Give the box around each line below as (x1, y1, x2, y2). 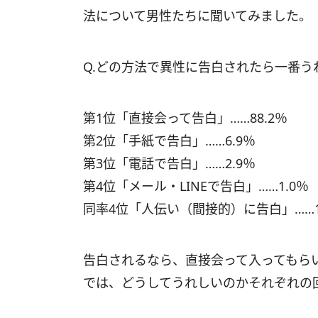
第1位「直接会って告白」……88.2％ (83, 109, 287, 126)
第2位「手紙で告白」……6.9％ (83, 132, 256, 149)
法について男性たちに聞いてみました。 (83, 7, 312, 24)
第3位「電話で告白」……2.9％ (83, 155, 256, 172)
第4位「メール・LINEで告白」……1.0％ (83, 177, 309, 194)
